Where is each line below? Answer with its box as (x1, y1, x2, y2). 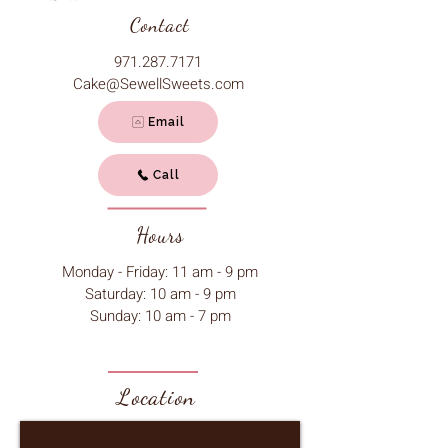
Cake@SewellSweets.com (72, 73, 244, 95)
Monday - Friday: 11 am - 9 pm (62, 261, 258, 283)
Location (117, 383, 197, 410)
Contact (130, 13, 190, 37)
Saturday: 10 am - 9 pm (84, 283, 236, 305)
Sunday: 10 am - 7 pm (89, 305, 231, 327)
